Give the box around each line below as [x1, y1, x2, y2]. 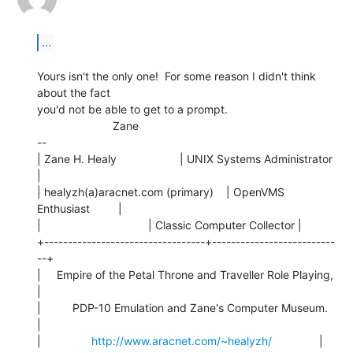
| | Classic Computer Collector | [37, 217, 302, 232]
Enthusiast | [37, 201, 122, 215]
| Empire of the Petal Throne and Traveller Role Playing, [37, 267, 333, 281]
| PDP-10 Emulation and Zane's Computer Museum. [37, 300, 328, 314]
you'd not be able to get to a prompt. [37, 102, 228, 116]
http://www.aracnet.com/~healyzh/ [91, 333, 272, 347]
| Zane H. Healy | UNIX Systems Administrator [37, 151, 333, 165]
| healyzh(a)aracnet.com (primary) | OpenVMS [37, 184, 284, 199]
